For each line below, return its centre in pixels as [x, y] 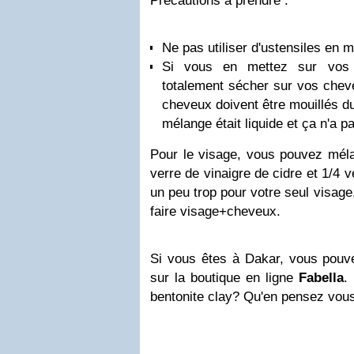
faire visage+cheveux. [215, 211]
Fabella [322, 278]
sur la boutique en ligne [225, 278]
